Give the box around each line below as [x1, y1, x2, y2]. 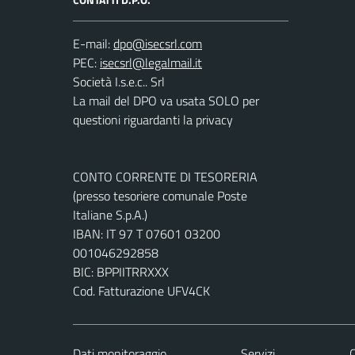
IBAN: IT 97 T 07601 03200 [73, 224, 220, 243]
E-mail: [73, 34, 110, 53]
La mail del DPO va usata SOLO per [73, 91, 259, 110]
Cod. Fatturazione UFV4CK [73, 281, 210, 300]
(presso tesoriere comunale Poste [73, 186, 247, 205]
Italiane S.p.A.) [73, 205, 147, 224]
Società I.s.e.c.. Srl [73, 72, 165, 91]
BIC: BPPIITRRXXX [73, 262, 169, 281]
